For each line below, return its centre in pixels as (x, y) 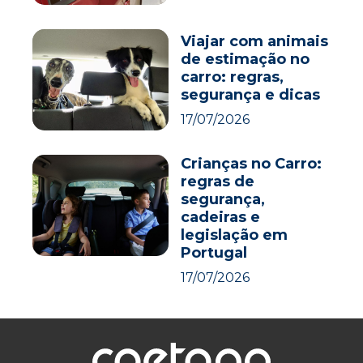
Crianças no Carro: (251, 164)
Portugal (214, 253)
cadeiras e (220, 218)
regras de (217, 182)
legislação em (234, 235)
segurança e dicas (250, 94)
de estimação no (245, 59)
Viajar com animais (254, 41)
